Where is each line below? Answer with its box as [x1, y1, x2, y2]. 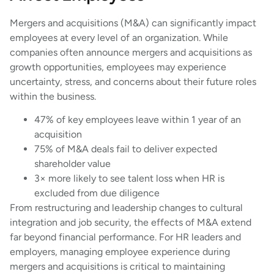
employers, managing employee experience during [10, 246, 230, 258]
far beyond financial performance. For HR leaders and [10, 231, 241, 243]
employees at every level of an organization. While [10, 32, 228, 44]
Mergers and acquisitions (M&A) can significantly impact [10, 17, 256, 29]
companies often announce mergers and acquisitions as [10, 46, 252, 59]
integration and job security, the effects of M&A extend [10, 217, 251, 229]
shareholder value [34, 158, 111, 170]
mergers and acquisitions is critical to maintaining [10, 261, 225, 273]
